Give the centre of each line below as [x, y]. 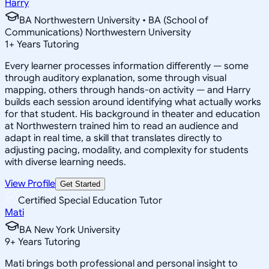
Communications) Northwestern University [98, 32]
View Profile [30, 183]
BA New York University [70, 230]
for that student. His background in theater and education [132, 114]
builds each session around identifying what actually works [133, 102]
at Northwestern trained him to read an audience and [122, 126]
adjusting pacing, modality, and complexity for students [127, 150]
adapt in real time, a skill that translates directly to [113, 138]
